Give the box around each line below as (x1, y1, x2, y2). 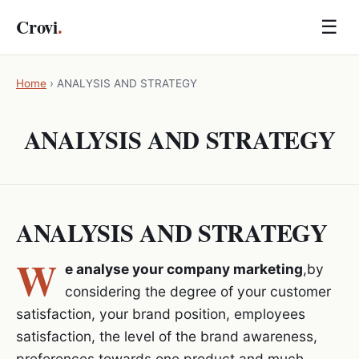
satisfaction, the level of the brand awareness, (16, 327, 317, 345)
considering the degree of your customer (64, 282, 331, 300)
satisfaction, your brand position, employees (16, 305, 305, 322)
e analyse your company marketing (64, 260, 303, 277)
